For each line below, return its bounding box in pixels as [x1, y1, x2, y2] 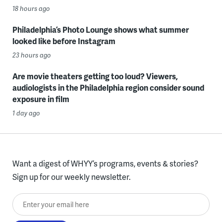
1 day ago [12, 108, 40, 117]
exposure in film [12, 93, 69, 105]
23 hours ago [12, 50, 51, 59]
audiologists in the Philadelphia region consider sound [12, 81, 204, 93]
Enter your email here [12, 194, 88, 206]
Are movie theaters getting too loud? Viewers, [12, 70, 178, 82]
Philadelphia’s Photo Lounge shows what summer [12, 23, 189, 35]
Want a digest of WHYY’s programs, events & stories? [12, 157, 198, 169]
